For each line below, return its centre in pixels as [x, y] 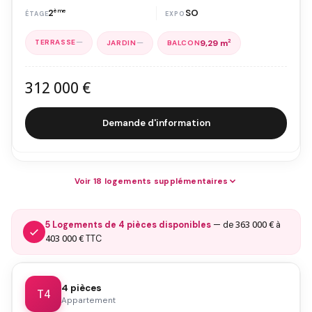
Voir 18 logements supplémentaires [151, 181]
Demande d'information [156, 123]
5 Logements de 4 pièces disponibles [128, 225]
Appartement [88, 300]
